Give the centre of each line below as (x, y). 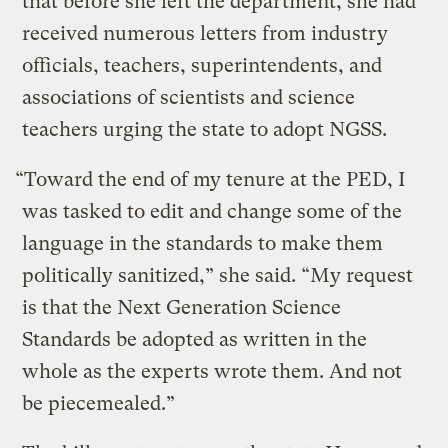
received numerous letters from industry (205, 34)
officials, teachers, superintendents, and (202, 66)
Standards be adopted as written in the (195, 340)
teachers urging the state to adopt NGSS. (205, 130)
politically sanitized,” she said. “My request (218, 276)
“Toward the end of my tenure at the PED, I (211, 180)
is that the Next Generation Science (182, 308)
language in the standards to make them (203, 244)
